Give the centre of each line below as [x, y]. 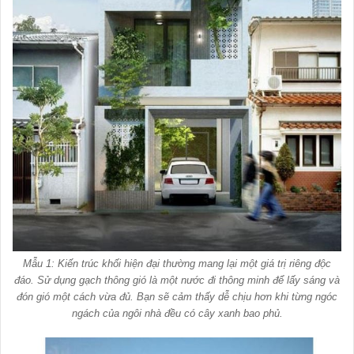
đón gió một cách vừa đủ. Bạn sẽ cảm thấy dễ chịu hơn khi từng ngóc [177, 297]
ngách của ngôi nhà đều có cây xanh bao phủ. [177, 314]
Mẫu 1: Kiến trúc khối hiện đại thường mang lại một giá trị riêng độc [177, 264]
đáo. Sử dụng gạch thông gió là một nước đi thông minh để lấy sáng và [177, 281]
